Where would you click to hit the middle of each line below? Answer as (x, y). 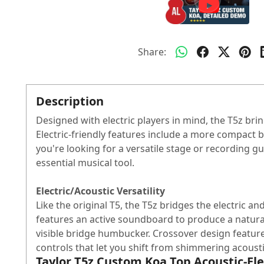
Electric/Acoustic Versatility (100, 191)
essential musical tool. (85, 163)
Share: (152, 52)
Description (70, 101)
